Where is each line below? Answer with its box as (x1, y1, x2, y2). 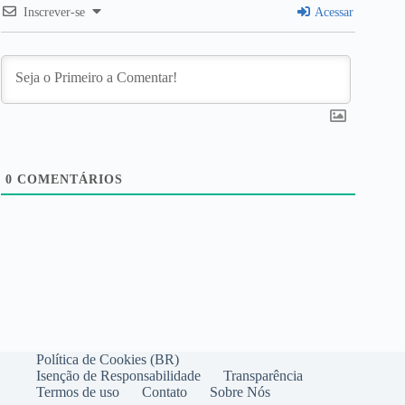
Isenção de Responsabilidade (36, 368, 201, 383)
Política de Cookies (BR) (36, 352, 179, 367)
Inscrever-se (24, 5, 85, 19)
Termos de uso (36, 384, 119, 400)
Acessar (312, 5, 354, 19)
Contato (142, 384, 187, 400)
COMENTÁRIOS (13, 172, 123, 186)
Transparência (223, 368, 303, 383)
